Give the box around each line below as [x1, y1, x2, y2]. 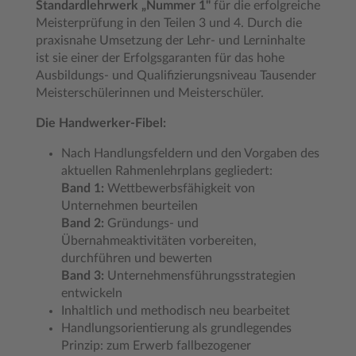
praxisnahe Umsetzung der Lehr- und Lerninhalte [36, 34, 305, 47]
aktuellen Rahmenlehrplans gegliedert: [61, 164, 273, 177]
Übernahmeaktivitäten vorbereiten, [61, 234, 257, 247]
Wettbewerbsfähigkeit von [104, 182, 255, 195]
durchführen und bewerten [61, 252, 212, 265]
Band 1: [61, 182, 104, 195]
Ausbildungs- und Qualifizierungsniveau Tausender [36, 69, 316, 82]
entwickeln [61, 287, 122, 300]
